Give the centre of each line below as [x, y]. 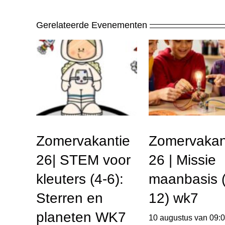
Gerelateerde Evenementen [92, 25]
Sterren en [70, 198]
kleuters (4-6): [80, 179]
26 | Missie [182, 160]
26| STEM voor [83, 160]
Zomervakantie [83, 141]
